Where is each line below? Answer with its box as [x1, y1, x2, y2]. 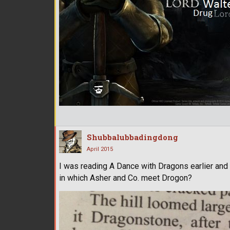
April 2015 [87, 145, 113, 152]
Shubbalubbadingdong [87, 131, 178, 142]
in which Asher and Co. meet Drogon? [59, 172, 192, 183]
